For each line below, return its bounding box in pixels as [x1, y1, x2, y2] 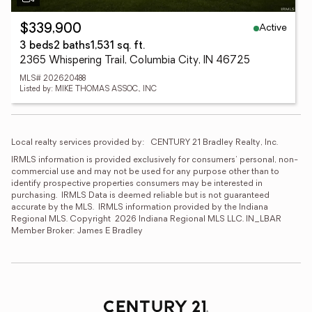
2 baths [54, 41, 91, 52]
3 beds [19, 41, 54, 52]
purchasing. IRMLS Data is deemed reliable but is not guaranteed [11, 192, 270, 200]
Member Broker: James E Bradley [11, 227, 143, 235]
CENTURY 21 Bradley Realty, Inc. [150, 139, 278, 147]
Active [259, 22, 287, 33]
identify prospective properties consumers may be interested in [11, 180, 263, 188]
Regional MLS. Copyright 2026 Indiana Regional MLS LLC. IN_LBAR [11, 215, 281, 224]
